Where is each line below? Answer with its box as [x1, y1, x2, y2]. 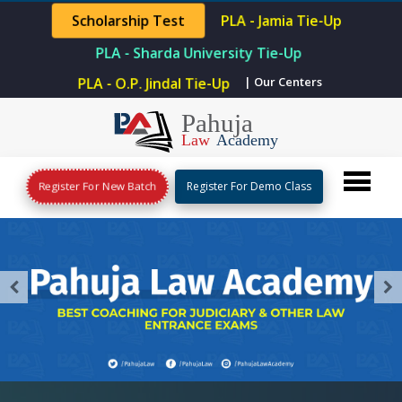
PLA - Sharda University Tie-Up [100, 43, 298, 63]
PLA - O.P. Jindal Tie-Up [81, 74, 227, 92]
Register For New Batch [32, 177, 162, 195]
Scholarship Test [74, 11, 183, 31]
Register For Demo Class [186, 178, 311, 194]
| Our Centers [244, 74, 322, 90]
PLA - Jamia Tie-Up [223, 11, 340, 31]
